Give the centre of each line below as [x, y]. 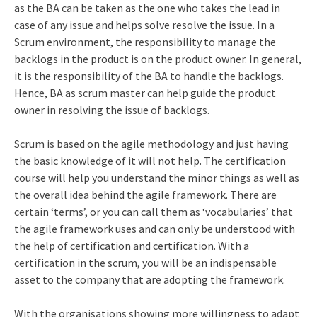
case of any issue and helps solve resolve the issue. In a [144, 24]
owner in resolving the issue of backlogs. [111, 109]
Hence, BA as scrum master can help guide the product [145, 92]
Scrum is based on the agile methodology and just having [151, 143]
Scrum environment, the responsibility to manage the [145, 41]
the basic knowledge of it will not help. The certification [150, 160]
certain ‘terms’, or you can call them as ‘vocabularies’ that [153, 211]
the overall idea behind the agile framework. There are [145, 194]
